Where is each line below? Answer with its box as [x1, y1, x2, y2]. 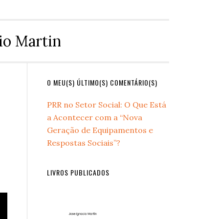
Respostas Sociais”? [47, 137, 120, 148]
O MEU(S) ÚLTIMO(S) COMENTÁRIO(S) [47, 77, 157, 88]
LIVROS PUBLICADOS [47, 167, 109, 177]
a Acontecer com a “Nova [47, 112, 142, 122]
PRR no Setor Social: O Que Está [47, 99, 166, 109]
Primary [46, 75, 88, 98]
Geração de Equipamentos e [47, 125, 153, 135]
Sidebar [46, 93, 86, 115]
